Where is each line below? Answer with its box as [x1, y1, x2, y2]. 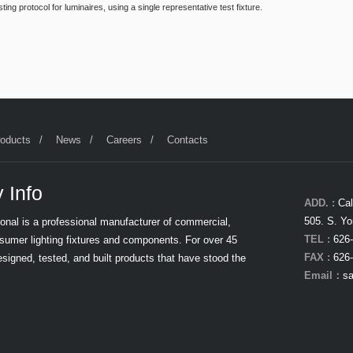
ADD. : [303, 197, 335, 209]
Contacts [167, 134, 209, 146]
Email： [303, 269, 343, 281]
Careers [106, 134, 143, 146]
